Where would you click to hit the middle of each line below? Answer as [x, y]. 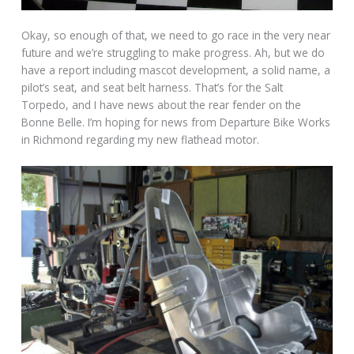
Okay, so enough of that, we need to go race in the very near [176, 36]
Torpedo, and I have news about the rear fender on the [162, 105]
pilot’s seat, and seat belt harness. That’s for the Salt [153, 88]
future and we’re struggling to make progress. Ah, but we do [173, 53]
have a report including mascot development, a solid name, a [176, 70]
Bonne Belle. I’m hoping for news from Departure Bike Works [176, 122]
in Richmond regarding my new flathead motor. [141, 140]
